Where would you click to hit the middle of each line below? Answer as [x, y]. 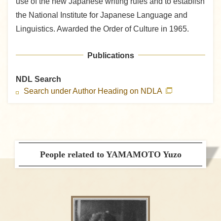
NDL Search [38, 79]
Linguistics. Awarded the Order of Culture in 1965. [102, 29]
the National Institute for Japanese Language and [102, 15]
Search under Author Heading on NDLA [94, 91]
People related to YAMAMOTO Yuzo [110, 155]
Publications [110, 56]
